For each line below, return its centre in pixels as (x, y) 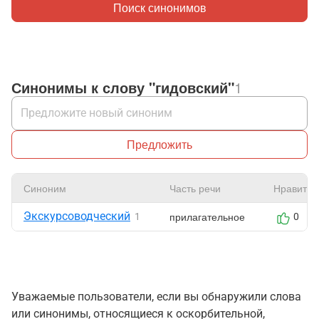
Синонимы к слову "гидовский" (123, 87)
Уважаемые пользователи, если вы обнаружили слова (156, 297)
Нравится (296, 188)
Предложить (159, 144)
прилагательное (207, 216)
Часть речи (195, 188)
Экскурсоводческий (77, 216)
